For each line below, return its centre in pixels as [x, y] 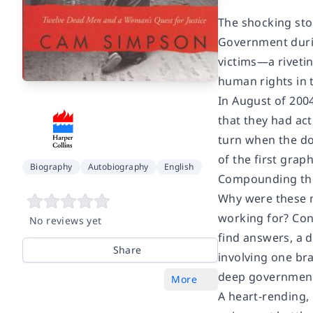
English [179, 166]
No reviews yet [66, 220]
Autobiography [118, 166]
